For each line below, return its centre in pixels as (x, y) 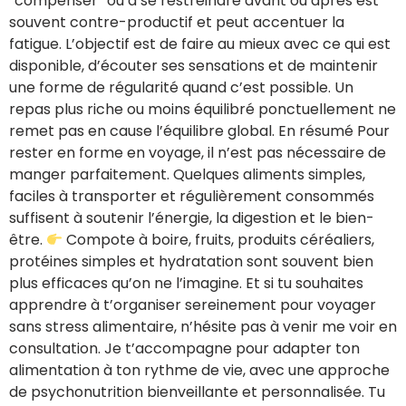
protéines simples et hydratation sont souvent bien (191, 262)
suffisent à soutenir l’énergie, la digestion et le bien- (192, 218)
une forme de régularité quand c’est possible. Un (181, 88)
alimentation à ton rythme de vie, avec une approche (199, 371)
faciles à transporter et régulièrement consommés (192, 197)
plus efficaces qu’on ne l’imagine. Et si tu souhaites (186, 284)
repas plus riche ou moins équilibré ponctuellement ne (203, 110)
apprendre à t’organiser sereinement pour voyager (193, 305)
